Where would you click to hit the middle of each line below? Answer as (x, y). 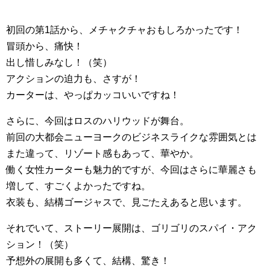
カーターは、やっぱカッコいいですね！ (93, 95)
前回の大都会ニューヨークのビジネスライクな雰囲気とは (131, 137)
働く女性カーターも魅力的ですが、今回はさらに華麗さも (131, 170)
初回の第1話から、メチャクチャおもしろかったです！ (124, 30)
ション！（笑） (40, 245)
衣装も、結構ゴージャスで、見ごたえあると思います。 (127, 202)
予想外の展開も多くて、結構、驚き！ (88, 261)
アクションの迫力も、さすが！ (74, 79)
